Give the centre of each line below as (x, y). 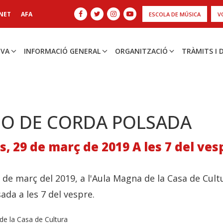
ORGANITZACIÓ (141, 51)
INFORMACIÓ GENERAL (62, 51)
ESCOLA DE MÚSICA (175, 14)
